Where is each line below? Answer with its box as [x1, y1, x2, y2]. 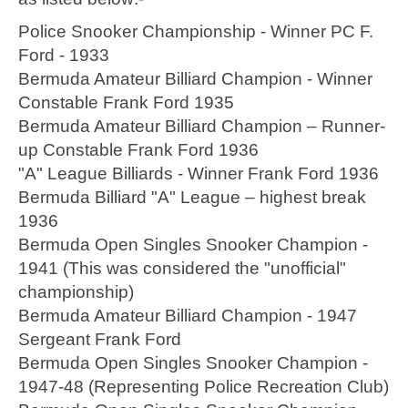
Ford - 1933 [18, 46, 109, 66]
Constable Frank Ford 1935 [18, 93, 234, 113]
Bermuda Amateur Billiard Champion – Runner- [18, 117, 385, 137]
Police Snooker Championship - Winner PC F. [18, 22, 373, 42]
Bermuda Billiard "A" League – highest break [18, 188, 366, 208]
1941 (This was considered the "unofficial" [18, 259, 346, 279]
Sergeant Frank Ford [18, 330, 181, 350]
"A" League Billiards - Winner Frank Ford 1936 [18, 164, 379, 184]
